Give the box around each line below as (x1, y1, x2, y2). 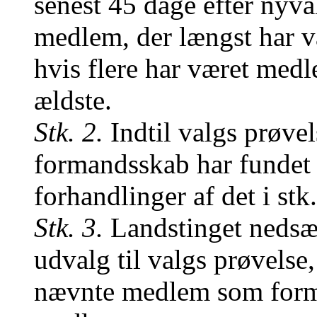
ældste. (34, 85, 112, 115)
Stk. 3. (34, 212, 103, 243)
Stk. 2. (34, 117, 103, 147)
